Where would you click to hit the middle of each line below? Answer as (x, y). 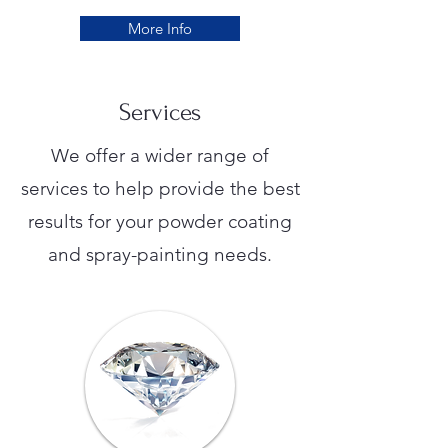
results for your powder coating (160, 221)
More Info (160, 28)
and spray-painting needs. (160, 254)
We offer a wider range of (160, 155)
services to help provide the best (160, 188)
